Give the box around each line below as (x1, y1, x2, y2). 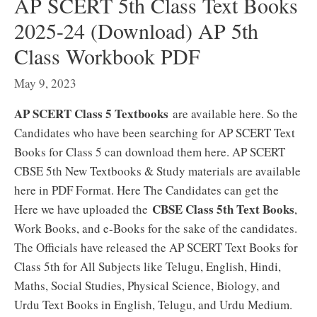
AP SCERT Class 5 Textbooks (14, 105, 168, 122)
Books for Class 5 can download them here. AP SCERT (14, 144, 285, 160)
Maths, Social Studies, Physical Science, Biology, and (14, 277, 280, 294)
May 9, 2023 (14, 75, 76, 91)
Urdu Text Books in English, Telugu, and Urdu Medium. (14, 296, 292, 313)
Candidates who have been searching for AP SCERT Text (14, 125, 295, 141)
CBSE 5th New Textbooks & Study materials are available (14, 163, 301, 179)
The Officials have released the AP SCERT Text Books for (14, 239, 298, 255)
